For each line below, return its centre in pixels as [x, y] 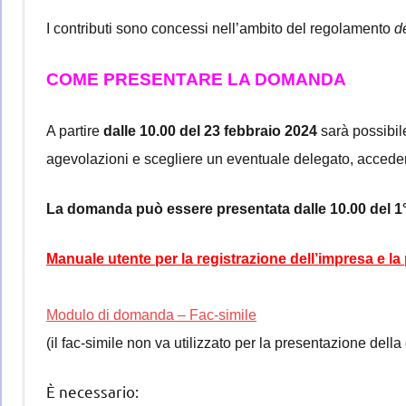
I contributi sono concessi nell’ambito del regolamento [220, 28]
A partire [75, 130]
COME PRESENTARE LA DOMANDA [196, 79]
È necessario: [92, 391]
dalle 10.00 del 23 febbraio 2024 [212, 130]
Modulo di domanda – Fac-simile [151, 314]
